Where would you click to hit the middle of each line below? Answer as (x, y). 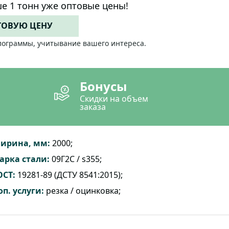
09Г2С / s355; (75, 159)
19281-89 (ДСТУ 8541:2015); (69, 175)
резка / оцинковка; (82, 191)
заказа (93, 107)
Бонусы (103, 86)
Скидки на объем (114, 99)
